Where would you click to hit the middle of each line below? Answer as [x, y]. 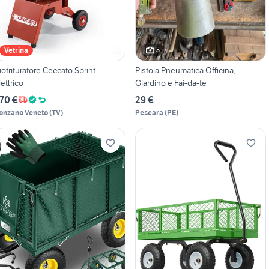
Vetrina [16, 50]
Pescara [149, 112]
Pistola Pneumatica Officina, [185, 70]
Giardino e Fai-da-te [171, 83]
